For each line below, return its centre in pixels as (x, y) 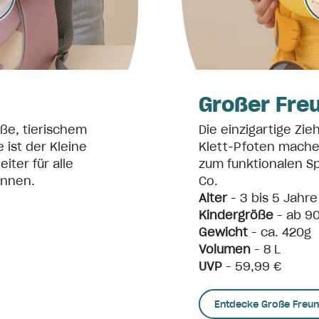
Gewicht (223, 232)
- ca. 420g (279, 232)
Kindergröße (236, 215)
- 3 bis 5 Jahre (272, 198)
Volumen (225, 249)
